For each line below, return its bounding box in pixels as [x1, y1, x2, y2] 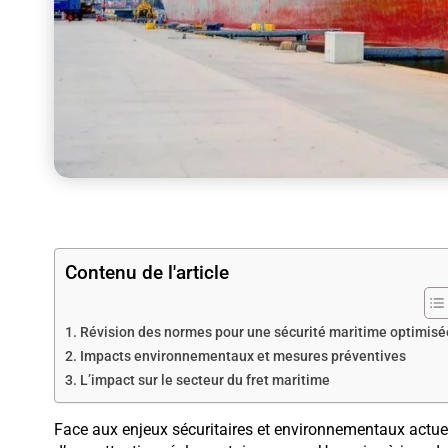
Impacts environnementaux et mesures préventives [79, 347, 406, 365]
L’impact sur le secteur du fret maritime [79, 371, 330, 389]
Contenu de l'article [64, 260, 229, 284]
